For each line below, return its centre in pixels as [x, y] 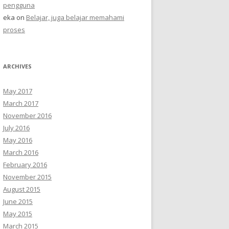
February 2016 [25, 165]
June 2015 [18, 201]
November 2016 [27, 116]
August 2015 [22, 189]
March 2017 [21, 103]
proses [14, 30]
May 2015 [18, 214]
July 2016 [16, 128]
